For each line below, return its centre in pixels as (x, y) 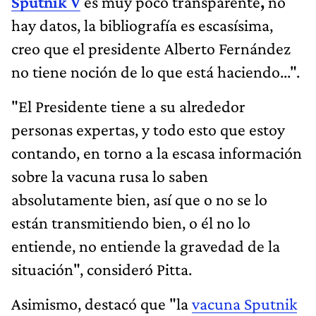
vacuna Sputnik (244, 303)
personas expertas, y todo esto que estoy (148, 129)
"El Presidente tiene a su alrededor (128, 106)
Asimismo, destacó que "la (102, 303)
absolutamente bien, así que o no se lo (139, 199)
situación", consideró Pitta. (102, 269)
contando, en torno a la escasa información (157, 152)
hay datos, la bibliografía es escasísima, (142, 25)
